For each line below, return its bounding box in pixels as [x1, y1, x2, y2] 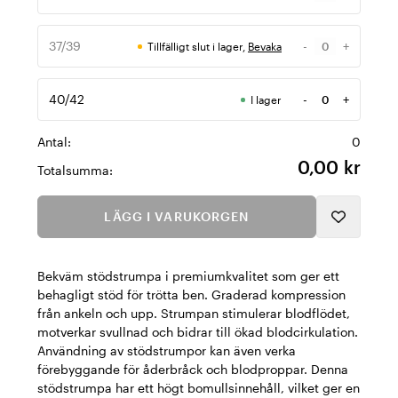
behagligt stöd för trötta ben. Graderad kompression [37, 287, 346, 302]
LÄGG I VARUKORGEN [104, 209, 250, 224]
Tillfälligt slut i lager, [147, 40, 248, 52]
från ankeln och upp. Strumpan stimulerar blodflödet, [37, 306, 350, 321]
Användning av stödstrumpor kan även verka [37, 343, 296, 358]
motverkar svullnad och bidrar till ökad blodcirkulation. [37, 324, 358, 339]
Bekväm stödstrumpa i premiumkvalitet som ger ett [37, 268, 339, 283]
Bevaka [248, 40, 282, 52]
